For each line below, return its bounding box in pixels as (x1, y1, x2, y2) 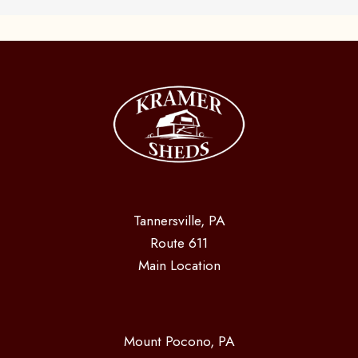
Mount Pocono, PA (123, 331, 235, 352)
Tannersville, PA (133, 210, 225, 232)
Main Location (137, 255, 221, 276)
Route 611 (150, 233, 208, 254)
